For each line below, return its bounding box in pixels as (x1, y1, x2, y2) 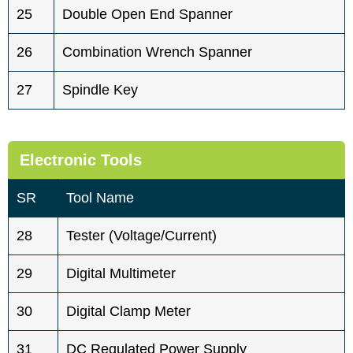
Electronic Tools (20, 150, 142, 169)
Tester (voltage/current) (66, 227, 217, 243)
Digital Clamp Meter (66, 303, 191, 319)
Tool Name (66, 189, 134, 206)
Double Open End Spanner (62, 6, 232, 22)
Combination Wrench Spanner (62, 43, 252, 60)
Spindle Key (62, 81, 138, 98)
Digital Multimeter (66, 265, 176, 281)
